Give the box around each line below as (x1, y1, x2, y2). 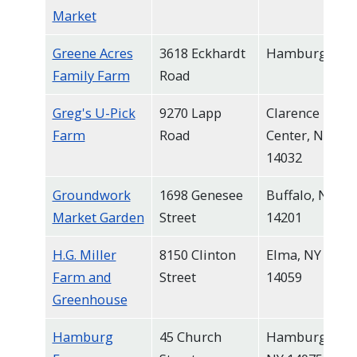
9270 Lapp (159, 103, 222, 122)
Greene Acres (52, 43, 133, 62)
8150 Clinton (159, 245, 236, 264)
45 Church (159, 327, 222, 346)
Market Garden (52, 207, 144, 226)
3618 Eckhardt (159, 43, 245, 62)
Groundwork (52, 185, 131, 204)
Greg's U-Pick (52, 103, 135, 122)
